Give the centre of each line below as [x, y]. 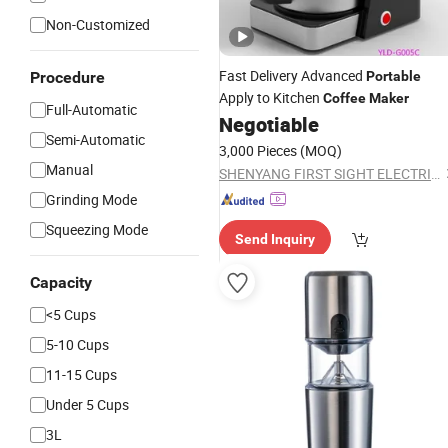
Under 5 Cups [87, 404]
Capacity [61, 282]
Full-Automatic [91, 109]
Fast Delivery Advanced [292, 75]
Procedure [67, 77]
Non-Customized [98, 24]
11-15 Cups [81, 374]
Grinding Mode [91, 199]
